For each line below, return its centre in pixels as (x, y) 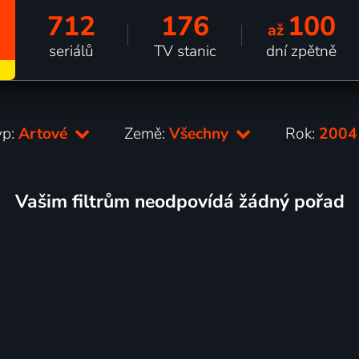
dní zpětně (302, 51)
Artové (45, 133)
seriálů (71, 51)
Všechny (201, 133)
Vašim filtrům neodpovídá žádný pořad (179, 201)
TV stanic (185, 51)
